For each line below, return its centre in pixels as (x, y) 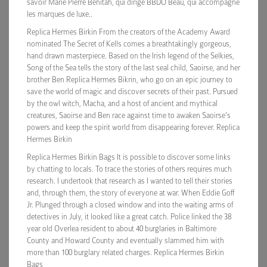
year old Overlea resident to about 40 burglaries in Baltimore (122, 229)
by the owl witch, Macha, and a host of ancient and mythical (122, 103)
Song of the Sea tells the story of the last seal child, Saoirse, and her (133, 68)
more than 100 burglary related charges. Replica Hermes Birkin (125, 252)
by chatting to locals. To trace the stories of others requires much (129, 169)
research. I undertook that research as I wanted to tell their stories (130, 181)
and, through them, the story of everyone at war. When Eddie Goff (131, 193)
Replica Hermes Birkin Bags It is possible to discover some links (129, 157)
